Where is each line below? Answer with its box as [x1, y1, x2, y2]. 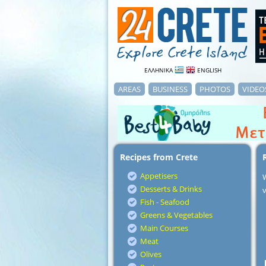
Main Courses [140, 223, 188, 233]
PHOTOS [199, 84, 230, 94]
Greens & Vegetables [140, 210, 213, 220]
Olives [140, 249, 161, 259]
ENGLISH [195, 66, 221, 74]
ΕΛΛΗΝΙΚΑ [144, 66, 175, 74]
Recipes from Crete [120, 151, 198, 163]
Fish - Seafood [140, 197, 189, 207]
